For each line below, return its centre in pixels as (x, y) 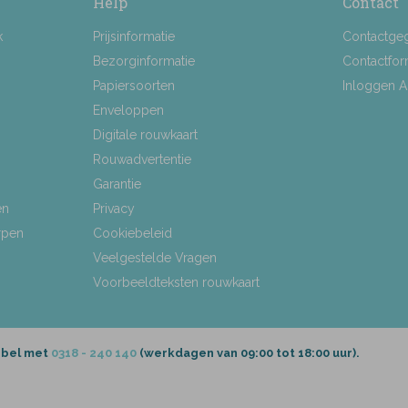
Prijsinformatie (133, 36)
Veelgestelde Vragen (154, 257)
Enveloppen (128, 110)
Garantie (117, 184)
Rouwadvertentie (142, 159)
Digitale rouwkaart (145, 134)
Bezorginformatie (143, 61)
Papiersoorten (133, 85)
